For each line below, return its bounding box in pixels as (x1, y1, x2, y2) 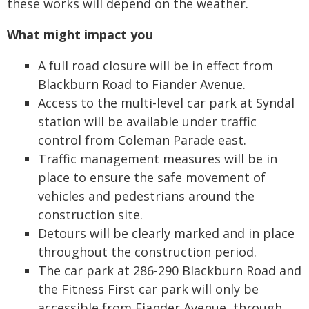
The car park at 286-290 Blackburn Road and (38, 262, 301, 279)
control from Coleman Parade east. (38, 132, 246, 148)
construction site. (38, 206, 143, 223)
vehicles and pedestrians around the (38, 188, 255, 204)
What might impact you (7, 26, 153, 43)
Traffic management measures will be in (38, 150, 277, 167)
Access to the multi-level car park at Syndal (38, 94, 295, 111)
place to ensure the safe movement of (38, 169, 266, 186)
